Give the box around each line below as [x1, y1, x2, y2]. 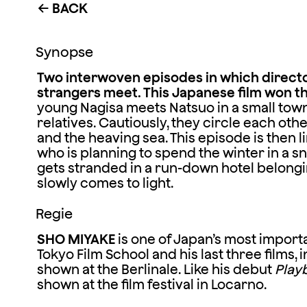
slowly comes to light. [36, 175, 173, 191]
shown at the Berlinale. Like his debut [36, 261, 275, 277]
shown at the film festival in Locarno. [36, 276, 267, 292]
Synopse [36, 43, 94, 60]
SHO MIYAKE [36, 231, 115, 247]
